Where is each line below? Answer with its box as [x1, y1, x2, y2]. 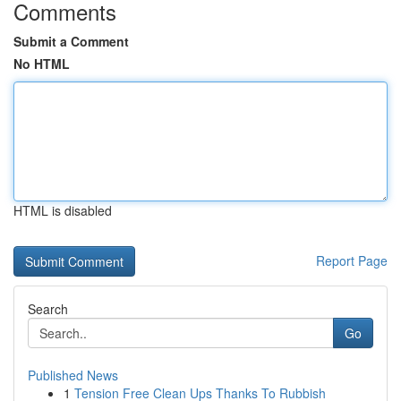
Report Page [316, 252, 388, 269]
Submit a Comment [13, 32, 129, 50]
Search [28, 300, 68, 318]
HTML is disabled [13, 201, 112, 219]
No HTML [13, 55, 70, 73]
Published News [28, 366, 118, 384]
